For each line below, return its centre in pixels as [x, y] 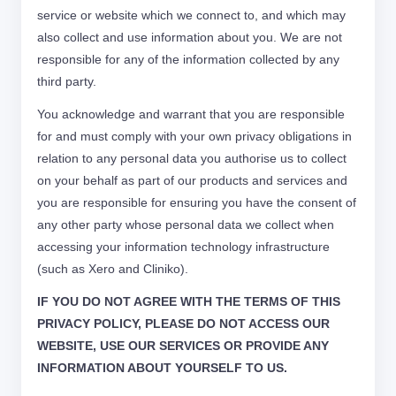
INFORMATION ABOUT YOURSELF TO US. [162, 368]
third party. [67, 81]
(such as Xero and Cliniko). [113, 269]
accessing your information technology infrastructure [183, 247]
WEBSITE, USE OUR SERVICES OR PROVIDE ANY [183, 346]
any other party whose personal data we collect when [186, 225]
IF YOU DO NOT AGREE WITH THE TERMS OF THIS [189, 301]
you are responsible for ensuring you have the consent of [197, 202]
